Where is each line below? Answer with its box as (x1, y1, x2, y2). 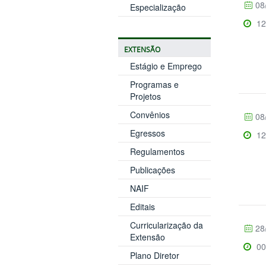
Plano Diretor (129, 249, 179, 261)
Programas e (129, 78, 179, 90)
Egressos (129, 126, 165, 139)
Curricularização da (129, 218, 203, 231)
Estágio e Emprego (129, 59, 202, 72)
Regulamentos (129, 145, 185, 157)
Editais (129, 200, 155, 213)
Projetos (129, 90, 161, 102)
